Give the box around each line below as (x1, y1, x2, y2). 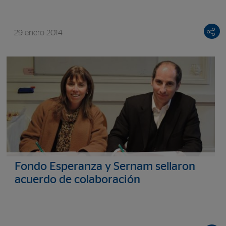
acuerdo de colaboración (14, 174, 140, 186)
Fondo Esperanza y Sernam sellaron (14, 161, 195, 173)
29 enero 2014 (14, 29, 63, 37)
